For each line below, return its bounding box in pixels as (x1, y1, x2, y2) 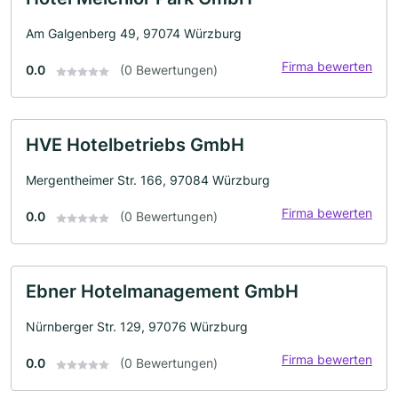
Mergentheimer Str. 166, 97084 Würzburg (26, 172, 270, 188)
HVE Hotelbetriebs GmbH (26, 134, 244, 156)
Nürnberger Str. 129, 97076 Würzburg (26, 319, 248, 335)
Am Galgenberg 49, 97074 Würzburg (26, 26, 242, 42)
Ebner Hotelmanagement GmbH (26, 281, 298, 303)
